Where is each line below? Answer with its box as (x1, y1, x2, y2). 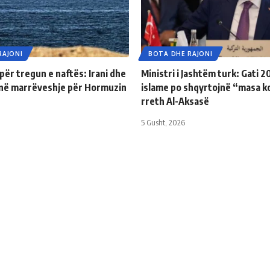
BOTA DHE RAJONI (148, 49, 213, 57)
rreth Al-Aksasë (141, 95, 209, 107)
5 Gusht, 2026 (141, 117, 185, 127)
